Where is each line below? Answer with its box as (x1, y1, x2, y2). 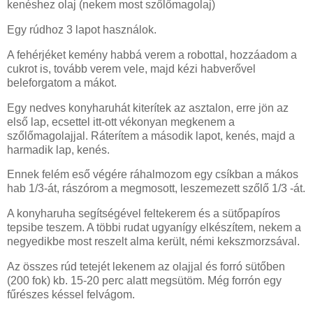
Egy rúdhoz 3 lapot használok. (7, 23, 156, 36)
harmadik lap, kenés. (7, 143, 112, 156)
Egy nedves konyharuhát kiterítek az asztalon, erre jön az (7, 101, 289, 114)
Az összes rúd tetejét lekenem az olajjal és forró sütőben (7, 261, 285, 272)
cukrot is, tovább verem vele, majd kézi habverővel (7, 62, 256, 75)
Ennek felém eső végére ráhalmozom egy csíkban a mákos (7, 168, 298, 181)
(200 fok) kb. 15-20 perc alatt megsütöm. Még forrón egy (7, 275, 282, 286)
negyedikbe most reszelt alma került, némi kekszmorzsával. (7, 235, 300, 248)
